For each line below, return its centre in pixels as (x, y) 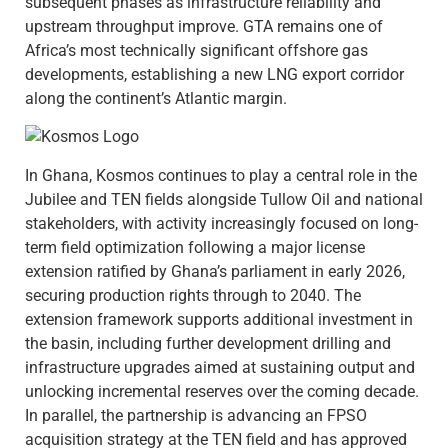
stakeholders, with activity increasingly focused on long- (221, 223)
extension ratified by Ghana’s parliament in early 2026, (215, 271)
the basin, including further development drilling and (208, 343)
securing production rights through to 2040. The (193, 295)
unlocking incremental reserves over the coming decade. (222, 391)
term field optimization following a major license (195, 247)
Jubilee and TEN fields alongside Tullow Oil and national (224, 199)
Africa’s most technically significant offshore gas (196, 50)
